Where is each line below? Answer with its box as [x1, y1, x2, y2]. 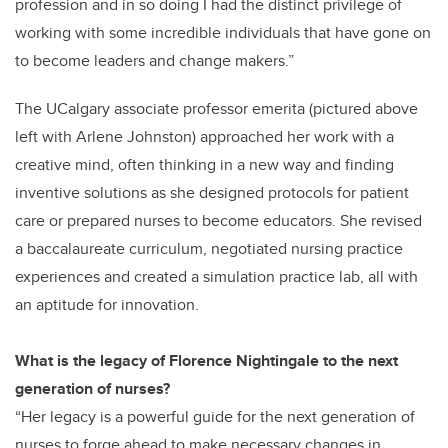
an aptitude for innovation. [15, 293, 199, 317]
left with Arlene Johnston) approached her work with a [15, 125, 394, 149]
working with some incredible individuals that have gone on [15, 21, 431, 45]
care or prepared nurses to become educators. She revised [15, 209, 422, 233]
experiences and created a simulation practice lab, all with [15, 265, 418, 289]
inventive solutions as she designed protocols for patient [15, 181, 409, 205]
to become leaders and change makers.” [15, 49, 294, 73]
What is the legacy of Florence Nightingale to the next [15, 349, 398, 373]
